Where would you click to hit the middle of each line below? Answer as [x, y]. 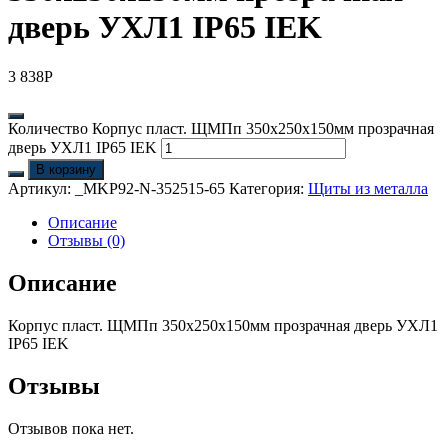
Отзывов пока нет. [71, 428]
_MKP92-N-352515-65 [152, 188]
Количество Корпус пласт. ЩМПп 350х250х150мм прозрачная [221, 128]
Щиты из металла [368, 188]
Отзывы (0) [86, 240]
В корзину [66, 169]
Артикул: [41, 188]
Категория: [268, 188]
